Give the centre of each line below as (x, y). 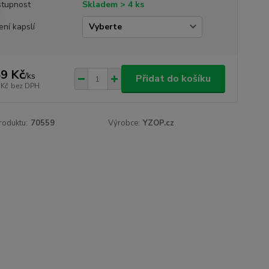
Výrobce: (124, 123)
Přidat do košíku (173, 79)
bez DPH (25, 86)
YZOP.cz (159, 123)
